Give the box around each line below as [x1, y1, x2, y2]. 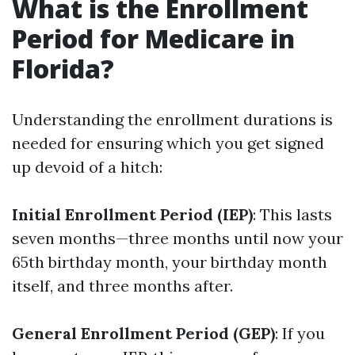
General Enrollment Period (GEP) [12, 323, 275, 343]
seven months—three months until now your [12, 228, 343, 248]
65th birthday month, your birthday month [12, 252, 327, 272]
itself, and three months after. [12, 276, 233, 296]
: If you [275, 323, 325, 343]
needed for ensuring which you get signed [12, 133, 324, 153]
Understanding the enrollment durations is [12, 109, 333, 129]
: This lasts [253, 204, 332, 224]
